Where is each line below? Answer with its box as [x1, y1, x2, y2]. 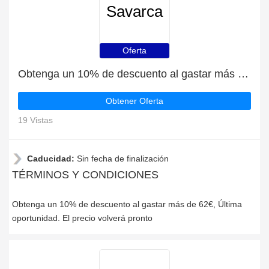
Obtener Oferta [106, 96, 163, 106]
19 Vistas [18, 115, 53, 125]
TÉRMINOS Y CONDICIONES [12, 169, 159, 181]
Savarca [106, 2, 163, 21]
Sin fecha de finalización [77, 154, 169, 163]
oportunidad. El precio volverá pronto [12, 213, 153, 223]
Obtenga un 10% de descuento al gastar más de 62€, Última [12, 199, 242, 209]
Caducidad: [27, 154, 77, 163]
